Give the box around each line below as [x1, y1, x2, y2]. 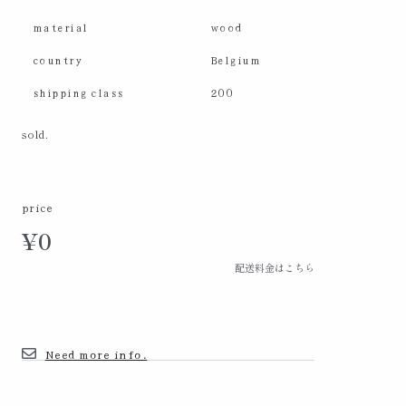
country [32, 51, 82, 67]
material [32, 18, 88, 34]
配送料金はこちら [234, 259, 314, 275]
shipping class [32, 83, 124, 100]
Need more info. [44, 344, 148, 362]
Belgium [209, 51, 261, 67]
